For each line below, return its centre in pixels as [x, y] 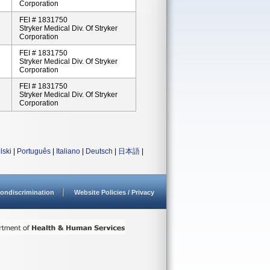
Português [34, 151]
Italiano [68, 151]
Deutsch [99, 151]
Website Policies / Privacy [114, 192]
